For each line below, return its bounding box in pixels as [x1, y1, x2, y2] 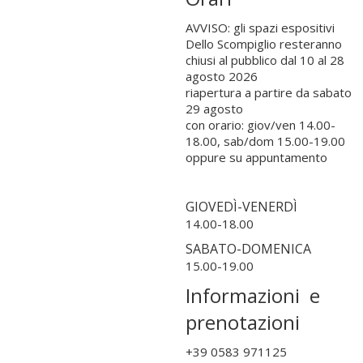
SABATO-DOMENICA [185, 239, 311, 258]
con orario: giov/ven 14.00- [185, 116, 335, 133]
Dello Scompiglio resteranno [185, 35, 342, 52]
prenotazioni [185, 308, 300, 335]
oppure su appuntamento [185, 148, 327, 165]
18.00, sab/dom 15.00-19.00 [185, 132, 345, 149]
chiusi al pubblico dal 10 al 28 [185, 51, 344, 68]
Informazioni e [185, 281, 320, 309]
